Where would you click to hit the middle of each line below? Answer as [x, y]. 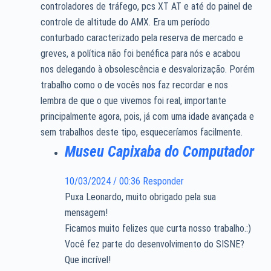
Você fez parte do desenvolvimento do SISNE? [154, 244]
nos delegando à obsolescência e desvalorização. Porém [147, 70]
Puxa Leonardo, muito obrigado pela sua [140, 197]
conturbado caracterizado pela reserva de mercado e [142, 38]
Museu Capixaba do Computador [159, 152]
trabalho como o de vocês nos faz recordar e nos [134, 85]
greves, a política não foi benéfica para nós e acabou [140, 54]
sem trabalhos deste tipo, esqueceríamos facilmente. [141, 132]
